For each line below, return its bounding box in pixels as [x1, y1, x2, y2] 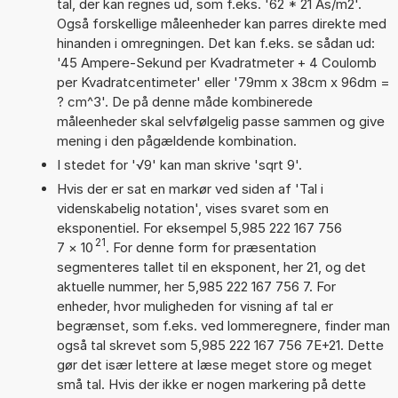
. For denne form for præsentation [105, 238, 316, 256]
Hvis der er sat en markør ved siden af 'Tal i [56, 179, 323, 197]
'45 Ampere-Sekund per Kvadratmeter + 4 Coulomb [56, 53, 377, 71]
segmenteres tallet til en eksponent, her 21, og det [56, 258, 366, 275]
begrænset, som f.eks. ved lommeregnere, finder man [56, 316, 390, 334]
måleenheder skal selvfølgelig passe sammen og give [56, 112, 385, 130]
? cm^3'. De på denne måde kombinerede [56, 92, 313, 110]
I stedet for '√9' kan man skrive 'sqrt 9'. [56, 155, 302, 173]
